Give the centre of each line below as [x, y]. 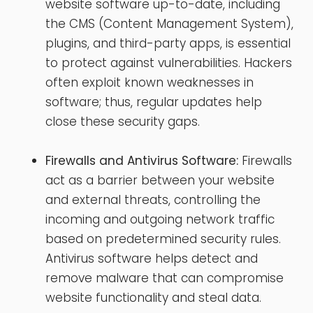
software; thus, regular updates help [154, 102]
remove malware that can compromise [165, 278]
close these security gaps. [123, 121]
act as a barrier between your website [160, 180]
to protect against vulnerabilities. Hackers [169, 63]
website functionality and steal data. [153, 297]
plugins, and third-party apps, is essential [168, 43]
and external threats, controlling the [153, 199]
